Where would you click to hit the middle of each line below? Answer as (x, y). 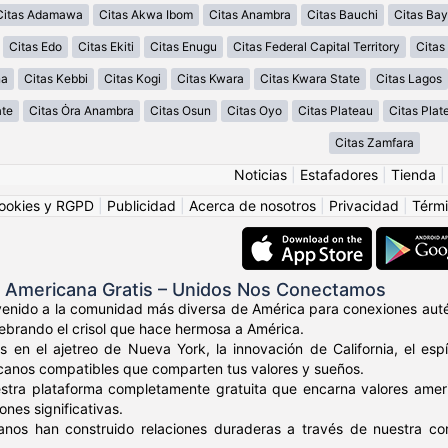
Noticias (260, 175)
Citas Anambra (250, 15)
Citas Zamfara (374, 143)
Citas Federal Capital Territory (316, 47)
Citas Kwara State (310, 79)
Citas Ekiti (106, 47)
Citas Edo (35, 47)
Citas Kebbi (56, 79)
